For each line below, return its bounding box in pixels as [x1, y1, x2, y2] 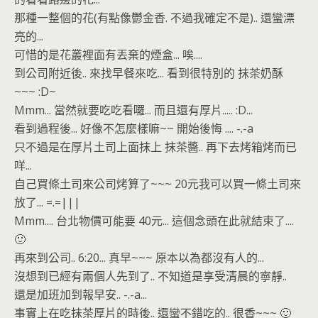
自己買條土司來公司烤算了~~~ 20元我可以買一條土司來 [14, 176, 301, 192]
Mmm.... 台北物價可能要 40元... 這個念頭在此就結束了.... [14, 213, 294, 229]
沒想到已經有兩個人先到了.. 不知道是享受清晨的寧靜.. [14, 268, 287, 284]
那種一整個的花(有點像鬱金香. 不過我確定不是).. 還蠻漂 [14, 10, 295, 26]
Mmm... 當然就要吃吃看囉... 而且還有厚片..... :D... [14, 102, 253, 118]
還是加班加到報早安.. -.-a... [14, 287, 147, 302]
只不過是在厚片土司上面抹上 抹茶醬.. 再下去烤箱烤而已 [14, 139, 297, 155]
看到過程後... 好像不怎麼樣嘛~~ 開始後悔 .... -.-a [14, 121, 253, 136]
